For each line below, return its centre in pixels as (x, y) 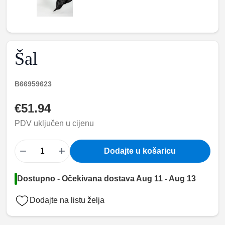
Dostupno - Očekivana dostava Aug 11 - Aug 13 (107, 179)
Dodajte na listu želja (67, 200)
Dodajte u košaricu (140, 151)
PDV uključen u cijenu (54, 124)
